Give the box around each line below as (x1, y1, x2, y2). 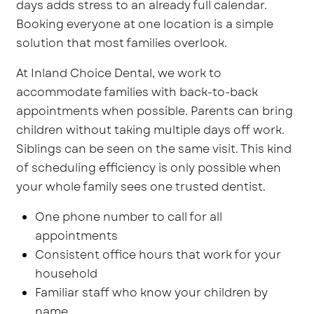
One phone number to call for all (34, 208, 222, 225)
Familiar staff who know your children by (34, 284, 268, 301)
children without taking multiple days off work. (16, 121, 285, 138)
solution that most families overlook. (16, 34, 228, 51)
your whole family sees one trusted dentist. (16, 178, 266, 195)
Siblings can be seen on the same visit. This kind (16, 140, 292, 157)
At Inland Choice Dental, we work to (16, 64, 222, 81)
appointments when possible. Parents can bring (16, 102, 294, 119)
